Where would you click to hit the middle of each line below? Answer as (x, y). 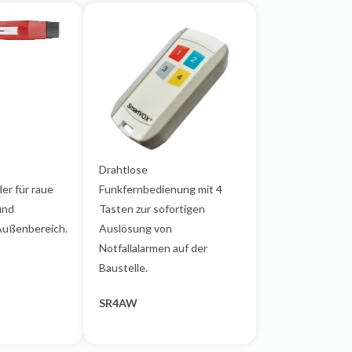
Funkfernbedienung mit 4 (161, 189)
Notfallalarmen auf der (153, 248)
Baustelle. (123, 268)
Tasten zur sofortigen (152, 209)
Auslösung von (136, 228)
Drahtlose (123, 169)
